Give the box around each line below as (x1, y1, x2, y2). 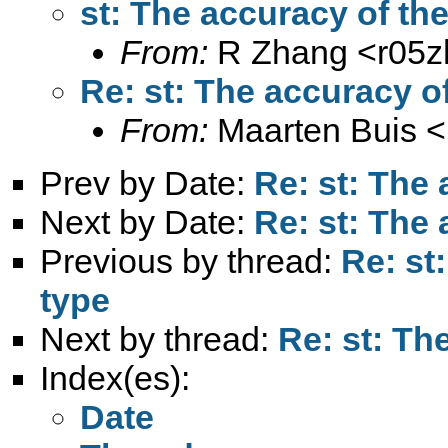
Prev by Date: (40, 163, 254, 202)
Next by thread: (40, 319, 278, 358)
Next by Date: (40, 202, 254, 241)
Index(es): (40, 358, 190, 397)
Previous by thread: (40, 241, 341, 280)
